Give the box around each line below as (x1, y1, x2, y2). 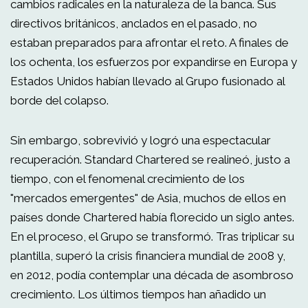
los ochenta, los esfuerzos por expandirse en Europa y (10, 55, 297, 69)
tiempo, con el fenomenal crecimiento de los (10, 172, 245, 186)
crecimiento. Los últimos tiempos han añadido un (10, 287, 266, 301)
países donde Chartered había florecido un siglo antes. (10, 210, 294, 224)
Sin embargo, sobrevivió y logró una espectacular (10, 133, 271, 147)
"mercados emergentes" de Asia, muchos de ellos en (10, 191, 286, 205)
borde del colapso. (10, 93, 109, 107)
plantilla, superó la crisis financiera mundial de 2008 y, (10, 249, 285, 263)
